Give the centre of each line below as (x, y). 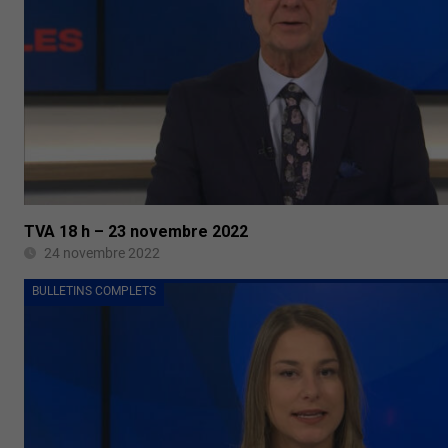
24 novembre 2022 (102, 252)
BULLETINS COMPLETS (94, 290)
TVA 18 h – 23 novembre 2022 (136, 231)
